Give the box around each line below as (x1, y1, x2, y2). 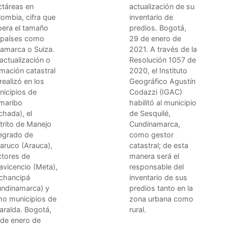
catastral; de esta (129, 140, 188, 150)
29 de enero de (129, 34, 181, 43)
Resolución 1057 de (129, 55, 196, 64)
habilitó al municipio (129, 98, 196, 107)
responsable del (129, 162, 184, 171)
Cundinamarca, (129, 119, 180, 128)
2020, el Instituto (129, 66, 187, 75)
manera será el (129, 151, 179, 160)
